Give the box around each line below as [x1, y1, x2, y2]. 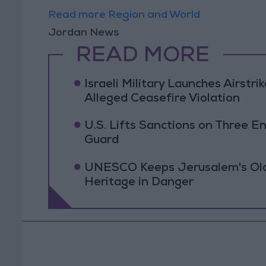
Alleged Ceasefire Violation [84, 93, 240, 105]
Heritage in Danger [84, 176, 194, 189]
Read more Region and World [48, 9, 201, 21]
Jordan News [48, 27, 119, 39]
